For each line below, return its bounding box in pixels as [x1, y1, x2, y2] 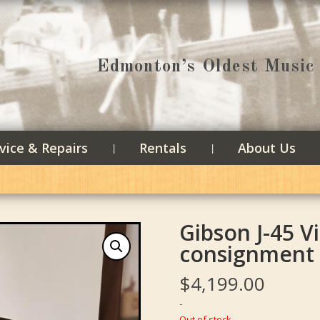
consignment [179, 239, 315, 269]
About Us [238, 139, 296, 156]
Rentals [139, 139, 187, 156]
